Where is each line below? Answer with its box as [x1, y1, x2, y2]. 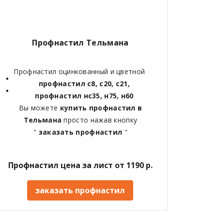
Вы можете [18, 103, 60, 113]
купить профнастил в [60, 103, 142, 113]
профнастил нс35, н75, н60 [35, 91, 134, 101]
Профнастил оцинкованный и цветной [14, 67, 147, 77]
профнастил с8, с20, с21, [38, 79, 130, 89]
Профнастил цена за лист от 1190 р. [8, 160, 153, 171]
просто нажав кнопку [63, 115, 138, 125]
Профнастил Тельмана [32, 37, 129, 48]
